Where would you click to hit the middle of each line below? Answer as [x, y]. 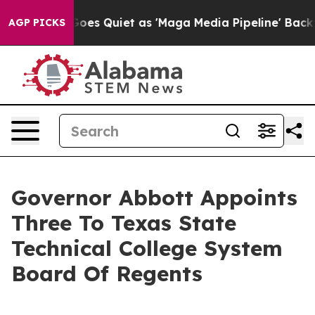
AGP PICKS [37, 22]
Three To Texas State [124, 223]
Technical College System [147, 248]
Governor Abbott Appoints [154, 198]
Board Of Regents [107, 274]
